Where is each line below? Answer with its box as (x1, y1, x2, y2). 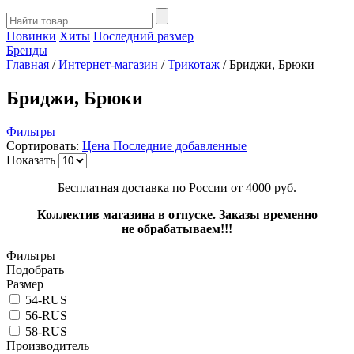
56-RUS (25, 308, 67, 322)
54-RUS (25, 292, 67, 307)
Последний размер (93, 29, 194, 43)
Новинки (6, 29, 56, 43)
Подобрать (6, 262, 64, 277)
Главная (6, 58, 49, 71)
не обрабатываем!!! (122, 221, 232, 235)
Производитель (6, 338, 89, 352)
